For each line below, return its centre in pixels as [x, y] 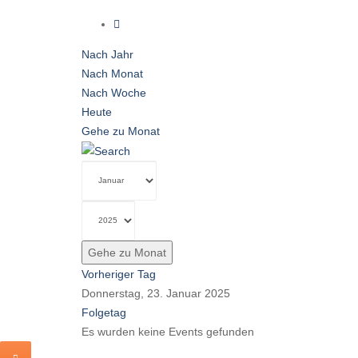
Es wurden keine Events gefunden [168, 331]
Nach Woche [114, 92]
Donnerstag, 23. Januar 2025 [156, 293]
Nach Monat [112, 73]
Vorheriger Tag [119, 274]
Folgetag [104, 312]
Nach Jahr [107, 54]
